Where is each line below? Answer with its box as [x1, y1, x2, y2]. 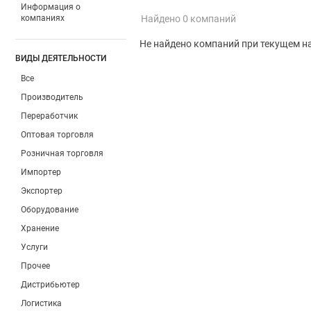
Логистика [21, 299, 62, 308]
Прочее [21, 261, 50, 271]
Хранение [21, 224, 59, 233]
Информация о [21, 2, 81, 12]
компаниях [21, 13, 65, 23]
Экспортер [21, 186, 62, 196]
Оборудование [21, 205, 78, 215]
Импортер [21, 167, 61, 177]
